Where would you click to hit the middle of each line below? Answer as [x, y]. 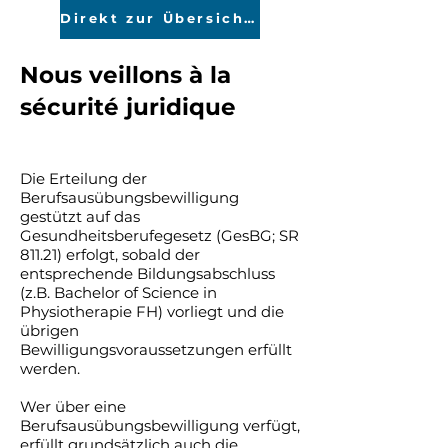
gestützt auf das [80, 216]
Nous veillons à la [125, 75]
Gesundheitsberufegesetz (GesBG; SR [159, 235]
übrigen [49, 330]
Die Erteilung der [83, 178]
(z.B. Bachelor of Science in [118, 292]
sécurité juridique [128, 107]
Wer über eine [73, 406]
